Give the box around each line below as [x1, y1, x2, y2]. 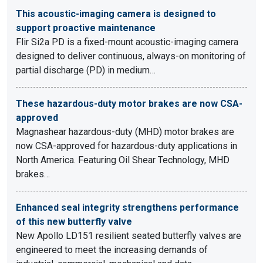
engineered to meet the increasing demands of [16, 244, 208, 255]
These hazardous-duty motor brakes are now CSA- [16, 98, 242, 109]
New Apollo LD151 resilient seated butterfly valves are [16, 230, 241, 241]
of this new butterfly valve [16, 216, 132, 227]
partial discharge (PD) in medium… [16, 65, 156, 76]
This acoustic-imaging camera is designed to [16, 8, 216, 19]
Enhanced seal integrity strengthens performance [16, 202, 239, 213]
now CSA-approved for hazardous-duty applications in [16, 140, 237, 151]
